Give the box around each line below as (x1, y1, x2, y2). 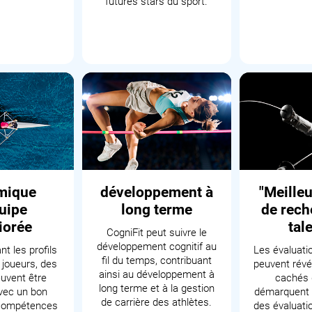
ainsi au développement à (98, 268, 214, 281)
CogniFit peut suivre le (106, 226, 207, 239)
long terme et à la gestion (98, 282, 214, 295)
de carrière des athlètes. (101, 296, 212, 309)
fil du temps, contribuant (101, 254, 212, 267)
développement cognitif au (96, 240, 217, 253)
